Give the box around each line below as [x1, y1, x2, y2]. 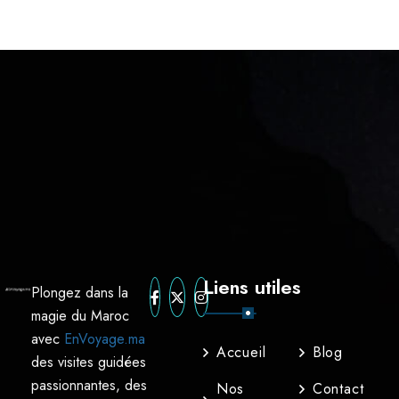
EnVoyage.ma [64, 329, 146, 349]
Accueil [216, 342, 266, 362]
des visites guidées [31, 352, 147, 372]
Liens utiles [202, 273, 301, 301]
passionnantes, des [31, 375, 148, 395]
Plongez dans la [31, 282, 129, 303]
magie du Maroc [31, 305, 130, 326]
